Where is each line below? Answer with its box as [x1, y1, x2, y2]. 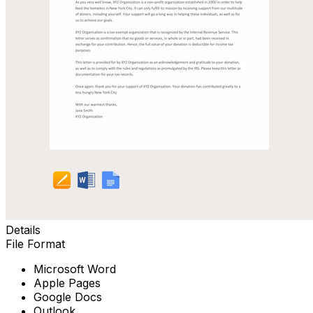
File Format [6, 236, 65, 251]
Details [6, 222, 41, 237]
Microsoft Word [34, 261, 116, 276]
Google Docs [34, 289, 102, 304]
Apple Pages [34, 275, 101, 290]
